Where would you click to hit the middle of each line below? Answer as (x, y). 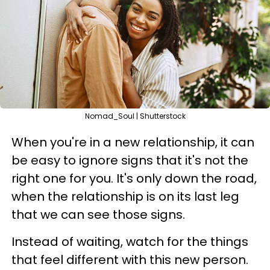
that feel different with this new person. (130, 260)
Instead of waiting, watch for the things (130, 242)
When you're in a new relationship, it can (133, 142)
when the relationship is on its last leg (125, 196)
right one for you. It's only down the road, (134, 178)
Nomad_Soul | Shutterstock (135, 116)
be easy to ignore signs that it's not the (130, 160)
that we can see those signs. (100, 215)
